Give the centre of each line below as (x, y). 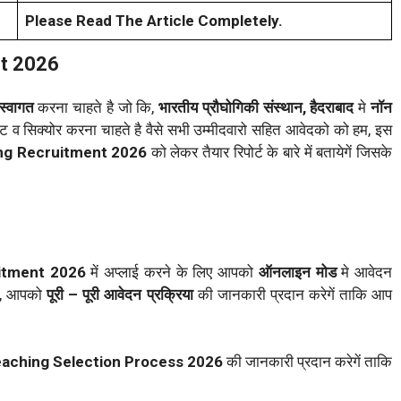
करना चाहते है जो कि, (96, 108)
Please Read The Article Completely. (154, 21)
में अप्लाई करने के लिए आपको (172, 272)
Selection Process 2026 (136, 362)
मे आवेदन (364, 272)
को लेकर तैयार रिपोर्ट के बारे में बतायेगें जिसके (272, 153)
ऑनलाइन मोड (295, 272)
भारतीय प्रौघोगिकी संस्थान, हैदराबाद (256, 108)
